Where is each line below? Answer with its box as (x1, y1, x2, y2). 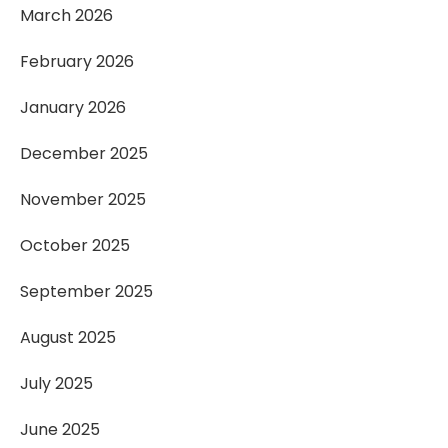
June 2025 (20, 418, 100, 441)
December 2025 (20, 142, 148, 165)
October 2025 (20, 234, 130, 257)
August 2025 (20, 326, 116, 349)
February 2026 (20, 50, 134, 73)
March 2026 (20, 4, 113, 27)
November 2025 (20, 188, 146, 211)
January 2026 (20, 96, 126, 119)
